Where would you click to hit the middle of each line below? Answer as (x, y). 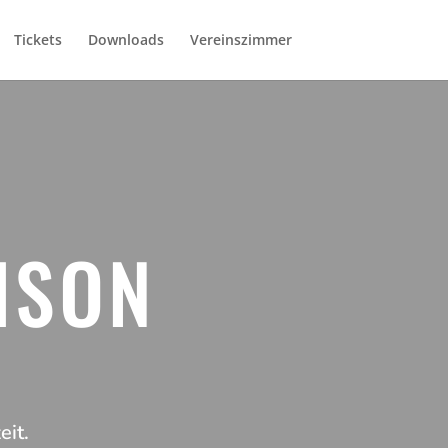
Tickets (37, 39)
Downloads (125, 39)
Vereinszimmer (240, 39)
